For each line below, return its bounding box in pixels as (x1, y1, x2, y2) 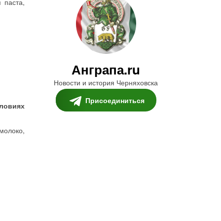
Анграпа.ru (72, 60, 141, 78)
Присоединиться (85, 95, 145, 105)
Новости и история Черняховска (54, 77, 158, 87)
